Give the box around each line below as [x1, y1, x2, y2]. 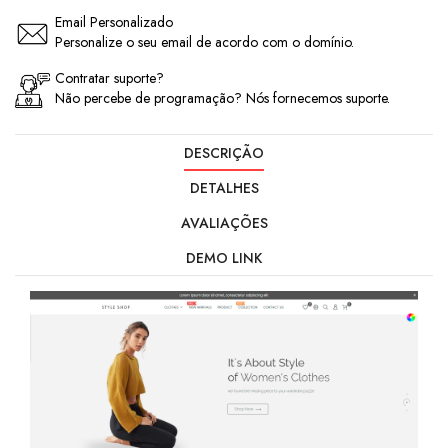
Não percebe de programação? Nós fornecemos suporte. [55, 88, 390, 108]
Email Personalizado [55, 12, 173, 32]
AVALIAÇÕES [180, 213, 268, 233]
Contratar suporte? [55, 68, 164, 88]
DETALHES [189, 178, 259, 198]
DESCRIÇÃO [184, 143, 264, 163]
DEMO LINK [186, 248, 262, 268]
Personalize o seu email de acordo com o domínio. [55, 32, 354, 52]
